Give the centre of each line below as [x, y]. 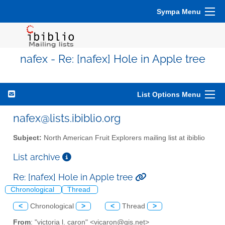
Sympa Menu [179, 12]
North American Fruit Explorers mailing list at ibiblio [123, 138]
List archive [38, 157]
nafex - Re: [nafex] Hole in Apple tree [113, 59]
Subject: [27, 138]
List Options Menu [169, 94]
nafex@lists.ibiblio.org [67, 118]
